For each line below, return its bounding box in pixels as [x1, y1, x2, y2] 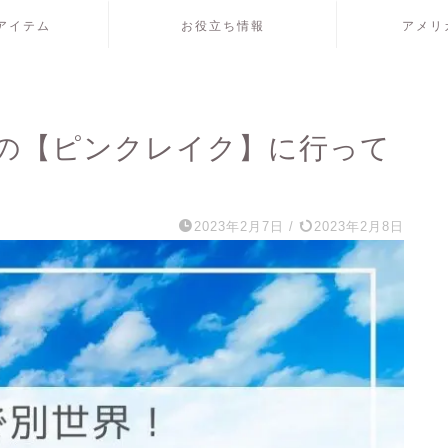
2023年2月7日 [193, 219, 284, 234]
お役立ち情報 [180, 19, 265, 33]
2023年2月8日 [308, 219, 404, 234]
